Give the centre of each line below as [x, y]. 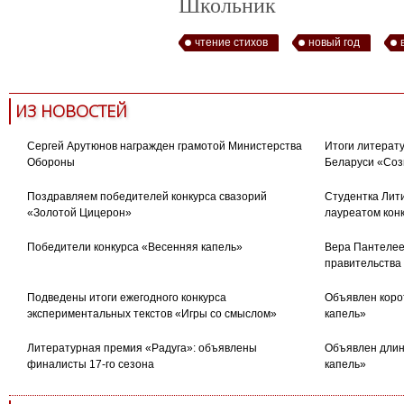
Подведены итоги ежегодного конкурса [126, 298]
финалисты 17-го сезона [90, 365]
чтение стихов [231, 42]
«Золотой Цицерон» [79, 213]
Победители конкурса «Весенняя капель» [134, 248]
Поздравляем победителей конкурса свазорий [147, 197]
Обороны [50, 163]
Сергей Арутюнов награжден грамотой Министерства [164, 147]
